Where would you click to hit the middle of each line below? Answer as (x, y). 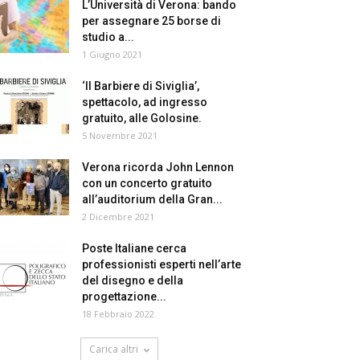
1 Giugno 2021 (112, 54)
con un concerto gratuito (147, 183)
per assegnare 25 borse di (151, 21)
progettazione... (124, 297)
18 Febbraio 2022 (118, 314)
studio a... (108, 37)
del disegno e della (133, 280)
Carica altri (113, 349)
